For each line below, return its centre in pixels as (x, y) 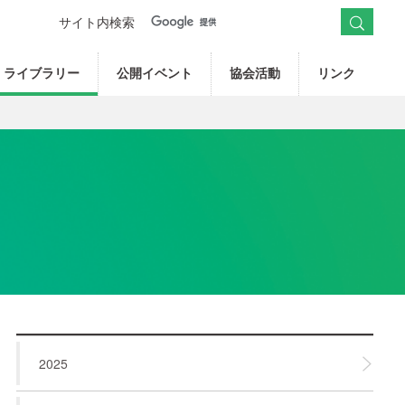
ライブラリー (42, 72)
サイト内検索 (97, 22)
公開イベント (155, 72)
